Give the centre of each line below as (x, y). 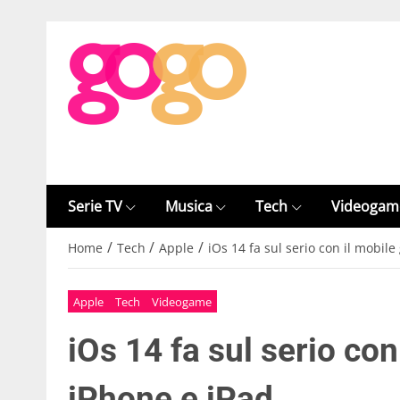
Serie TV (95, 206)
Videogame (181, 301)
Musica (189, 206)
